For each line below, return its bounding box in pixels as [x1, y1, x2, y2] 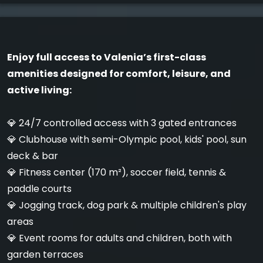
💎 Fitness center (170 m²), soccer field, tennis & [7, 166, 226, 180]
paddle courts [7, 182, 72, 196]
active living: [7, 83, 72, 97]
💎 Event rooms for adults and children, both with [7, 231, 232, 245]
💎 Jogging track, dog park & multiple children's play [7, 198, 247, 213]
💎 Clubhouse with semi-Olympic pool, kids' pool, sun [7, 133, 247, 147]
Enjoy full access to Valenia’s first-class [7, 50, 206, 65]
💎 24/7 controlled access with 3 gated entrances [7, 116, 237, 130]
